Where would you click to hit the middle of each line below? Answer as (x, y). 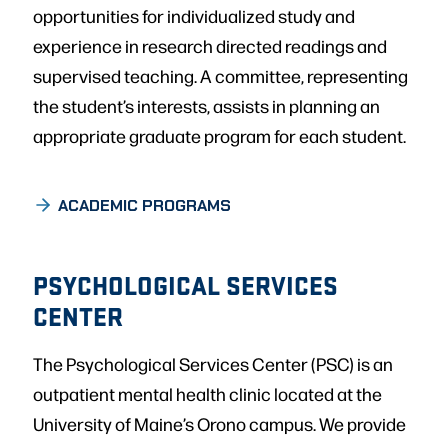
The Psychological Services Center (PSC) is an (213, 363)
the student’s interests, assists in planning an (206, 105)
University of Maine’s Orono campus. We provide (219, 423)
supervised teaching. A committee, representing (220, 75)
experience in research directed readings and (210, 45)
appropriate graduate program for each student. (219, 135)
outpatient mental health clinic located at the (207, 393)
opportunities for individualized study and (194, 15)
